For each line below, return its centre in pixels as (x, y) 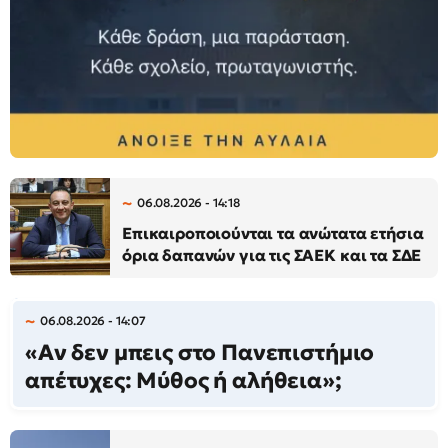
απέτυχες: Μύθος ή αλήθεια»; (183, 381)
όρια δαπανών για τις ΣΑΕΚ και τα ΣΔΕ (272, 255)
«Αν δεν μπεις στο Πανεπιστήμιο (200, 353)
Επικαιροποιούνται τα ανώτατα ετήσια (273, 233)
